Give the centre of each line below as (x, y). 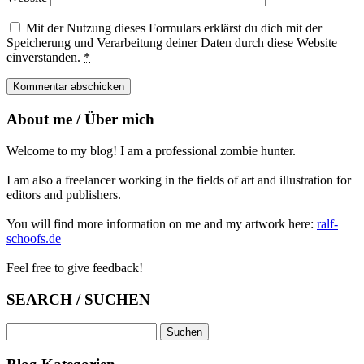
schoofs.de (34, 238)
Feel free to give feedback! (75, 267)
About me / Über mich (80, 119)
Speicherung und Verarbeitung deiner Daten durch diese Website (172, 43)
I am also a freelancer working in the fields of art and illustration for (179, 180)
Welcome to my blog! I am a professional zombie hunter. (151, 150)
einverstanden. (45, 58)
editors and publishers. (64, 194)
